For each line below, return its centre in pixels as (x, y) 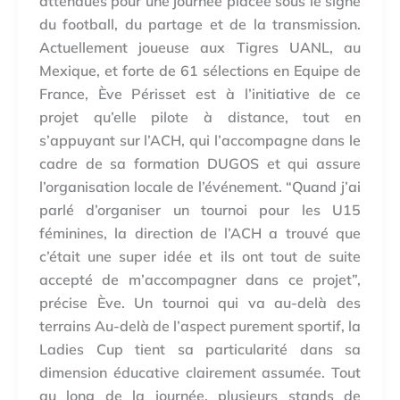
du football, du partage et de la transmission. (200, 24)
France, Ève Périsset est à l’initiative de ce (200, 93)
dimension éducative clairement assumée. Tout (200, 372)
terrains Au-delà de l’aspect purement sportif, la (200, 325)
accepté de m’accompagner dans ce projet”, (200, 279)
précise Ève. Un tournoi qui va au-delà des (200, 302)
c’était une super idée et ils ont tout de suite (200, 256)
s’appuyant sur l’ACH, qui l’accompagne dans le (200, 140)
